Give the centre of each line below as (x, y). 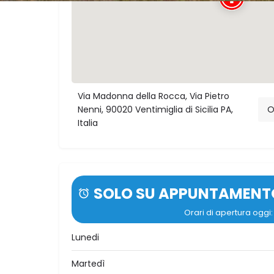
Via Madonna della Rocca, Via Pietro (154, 96)
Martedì (88, 264)
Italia (88, 123)
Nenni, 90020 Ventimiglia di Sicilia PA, (155, 110)
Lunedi (85, 238)
